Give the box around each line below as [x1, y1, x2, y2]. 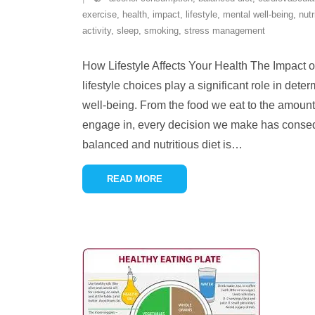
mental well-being [223, 9, 293, 20]
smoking [144, 25, 179, 36]
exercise [82, 9, 117, 20]
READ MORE [107, 174, 162, 184]
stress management [184, 25, 265, 36]
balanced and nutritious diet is [82, 139, 231, 150]
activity [82, 25, 111, 36]
